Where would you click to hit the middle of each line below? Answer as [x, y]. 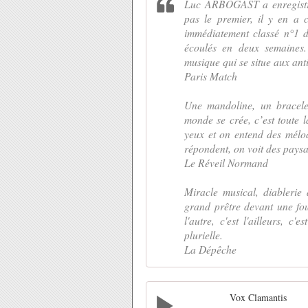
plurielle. [203, 235]
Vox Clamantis [258, 298]
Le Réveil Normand [226, 163]
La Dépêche [210, 250]
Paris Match [211, 76]
